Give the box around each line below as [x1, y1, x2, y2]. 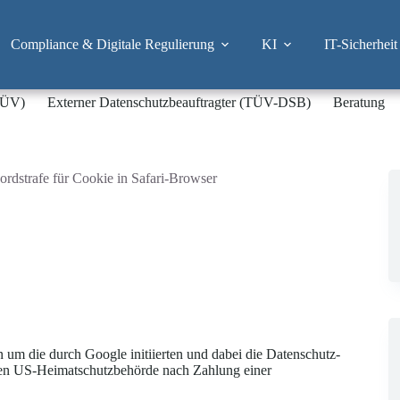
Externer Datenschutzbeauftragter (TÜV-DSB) [47, 95, 312, 110]
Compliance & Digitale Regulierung [10, 37, 214, 52]
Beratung [333, 95, 386, 110]
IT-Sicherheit [323, 37, 397, 52]
